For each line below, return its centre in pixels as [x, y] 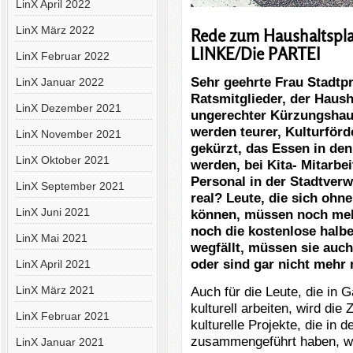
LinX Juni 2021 [52, 212]
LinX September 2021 [70, 186]
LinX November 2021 [68, 134]
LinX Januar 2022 [59, 82]
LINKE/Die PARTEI [255, 54]
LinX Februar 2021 [62, 316]
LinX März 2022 [55, 30]
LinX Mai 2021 [51, 238]
